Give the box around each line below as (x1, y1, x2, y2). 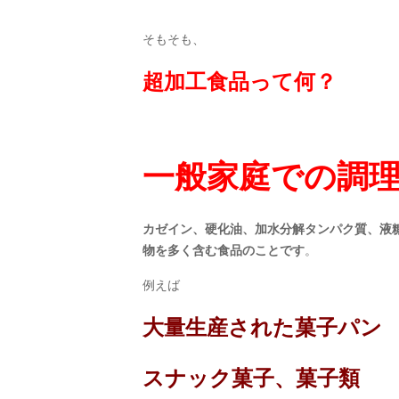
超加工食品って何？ (142, 69, 337, 94)
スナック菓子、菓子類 (142, 366, 360, 390)
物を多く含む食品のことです (142, 243, 305, 257)
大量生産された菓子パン (142, 315, 382, 339)
